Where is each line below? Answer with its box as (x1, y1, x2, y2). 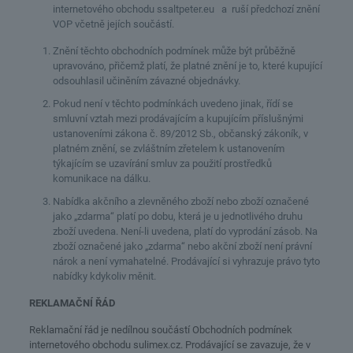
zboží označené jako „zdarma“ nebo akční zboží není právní (52, 240, 312, 252)
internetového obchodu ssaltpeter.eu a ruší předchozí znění (52, 3, 320, 15)
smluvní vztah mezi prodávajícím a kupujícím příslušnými (52, 113, 303, 124)
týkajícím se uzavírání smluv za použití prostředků (52, 158, 272, 169)
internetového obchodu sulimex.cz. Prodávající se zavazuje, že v (28, 339, 310, 351)
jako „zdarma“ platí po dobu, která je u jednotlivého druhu (52, 210, 303, 222)
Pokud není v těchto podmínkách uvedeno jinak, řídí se (52, 98, 293, 110)
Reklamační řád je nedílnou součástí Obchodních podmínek (28, 324, 292, 336)
